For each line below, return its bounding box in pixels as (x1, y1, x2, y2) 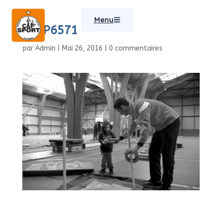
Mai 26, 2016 (61, 44, 103, 53)
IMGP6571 (22, 23, 78, 37)
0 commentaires (109, 44, 163, 53)
